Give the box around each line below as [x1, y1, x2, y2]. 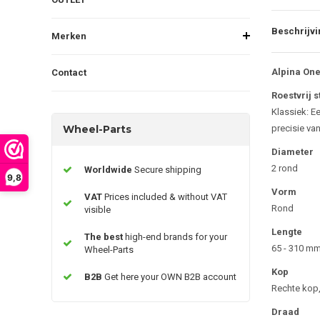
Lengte [271, 226, 302, 237]
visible [84, 204, 111, 215]
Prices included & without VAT [104, 191, 227, 202]
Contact [51, 66, 86, 78]
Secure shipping [134, 164, 201, 175]
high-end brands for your [125, 231, 227, 242]
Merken [51, 30, 86, 41]
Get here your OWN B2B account [104, 271, 236, 282]
